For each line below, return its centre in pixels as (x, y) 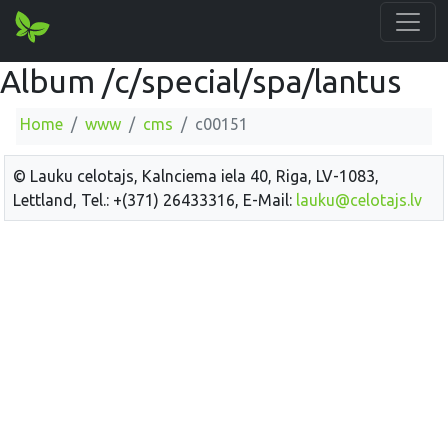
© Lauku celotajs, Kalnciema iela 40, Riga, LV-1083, (196, 175)
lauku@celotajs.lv (359, 199)
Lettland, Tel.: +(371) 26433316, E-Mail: (154, 199)
